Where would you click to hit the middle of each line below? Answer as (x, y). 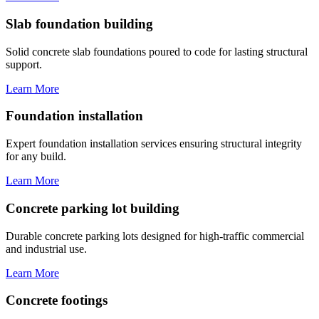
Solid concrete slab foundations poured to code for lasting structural (157, 51)
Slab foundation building (79, 23)
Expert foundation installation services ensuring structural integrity (154, 144)
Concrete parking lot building (93, 208)
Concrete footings (57, 300)
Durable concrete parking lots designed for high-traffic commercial (155, 236)
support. (24, 64)
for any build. (36, 157)
